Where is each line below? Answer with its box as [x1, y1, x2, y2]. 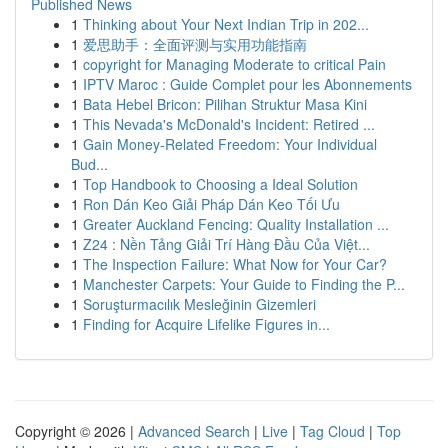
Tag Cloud [300, 421, 365, 441]
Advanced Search [138, 421, 250, 441]
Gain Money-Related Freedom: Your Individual [83, 134, 377, 154]
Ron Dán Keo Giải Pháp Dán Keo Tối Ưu [83, 194, 340, 214]
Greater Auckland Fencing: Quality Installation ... [83, 214, 389, 234]
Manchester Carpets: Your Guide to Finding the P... [83, 274, 405, 294]
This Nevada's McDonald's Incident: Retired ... [83, 114, 375, 134]
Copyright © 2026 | [15, 421, 138, 441]
